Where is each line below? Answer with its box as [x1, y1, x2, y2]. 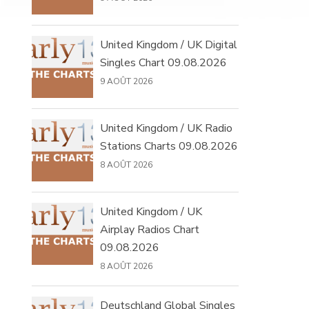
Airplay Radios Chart [100, 222, 199, 237]
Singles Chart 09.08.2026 [100, 55, 227, 70]
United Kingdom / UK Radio [100, 121, 232, 136]
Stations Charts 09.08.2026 [100, 139, 238, 154]
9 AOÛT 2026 [100, 76, 152, 87]
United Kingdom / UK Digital [100, 37, 237, 52]
